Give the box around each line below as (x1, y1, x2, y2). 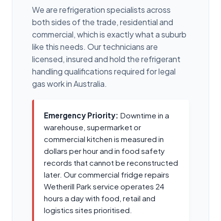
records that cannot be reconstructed (44, 157, 178, 167)
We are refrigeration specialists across (32, 4, 171, 15)
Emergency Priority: (44, 110, 118, 120)
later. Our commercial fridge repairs (44, 169, 169, 179)
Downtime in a (118, 110, 169, 120)
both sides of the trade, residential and (32, 16, 173, 27)
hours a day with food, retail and (44, 193, 155, 203)
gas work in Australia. (32, 78, 107, 89)
